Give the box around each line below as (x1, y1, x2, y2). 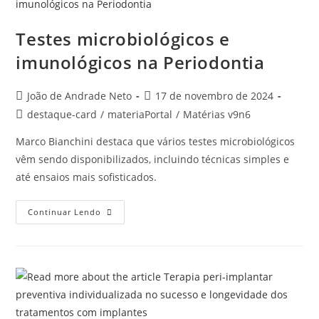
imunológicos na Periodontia (16, 51, 265, 74)
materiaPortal (108, 108, 173, 121)
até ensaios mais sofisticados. (16, 170, 157, 184)
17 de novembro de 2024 (155, 89, 274, 103)
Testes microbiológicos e (16, 27, 230, 51)
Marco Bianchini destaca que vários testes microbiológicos (16, 135, 296, 148)
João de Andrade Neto (27, 89, 132, 103)
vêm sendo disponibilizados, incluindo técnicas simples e (16, 152, 290, 166)
